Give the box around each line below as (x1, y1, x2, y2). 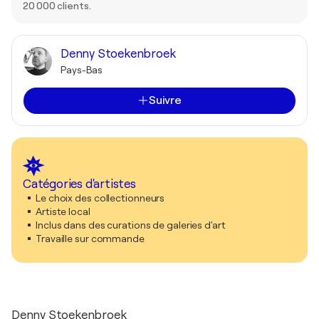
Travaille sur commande (36, 232, 145, 244)
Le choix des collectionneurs (36, 192, 165, 204)
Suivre (148, 93, 182, 107)
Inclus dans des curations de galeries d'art (36, 219, 226, 231)
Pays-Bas (61, 63, 103, 75)
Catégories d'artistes (23, 177, 136, 191)
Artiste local (36, 205, 90, 217)
